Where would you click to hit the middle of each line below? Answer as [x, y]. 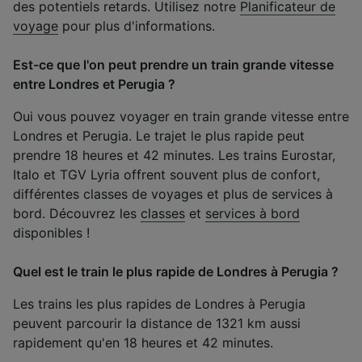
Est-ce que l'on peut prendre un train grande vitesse [173, 64]
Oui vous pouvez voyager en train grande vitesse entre [181, 116]
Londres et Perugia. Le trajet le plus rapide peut [159, 135]
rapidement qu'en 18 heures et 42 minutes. [143, 342]
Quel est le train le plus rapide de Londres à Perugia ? [176, 271]
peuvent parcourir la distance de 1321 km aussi [157, 323]
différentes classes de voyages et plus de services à [173, 194]
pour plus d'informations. [137, 25]
